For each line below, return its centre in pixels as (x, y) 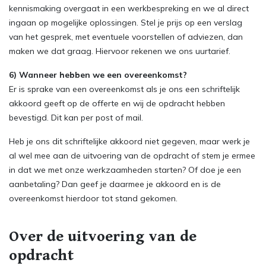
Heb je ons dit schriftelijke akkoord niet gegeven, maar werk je (129, 141)
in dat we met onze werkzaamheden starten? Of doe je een (125, 170)
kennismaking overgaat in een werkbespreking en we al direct (129, 8)
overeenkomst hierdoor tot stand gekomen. (93, 198)
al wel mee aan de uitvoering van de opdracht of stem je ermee (132, 156)
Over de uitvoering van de (103, 236)
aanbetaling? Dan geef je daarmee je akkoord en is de (115, 184)
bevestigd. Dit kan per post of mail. (76, 118)
